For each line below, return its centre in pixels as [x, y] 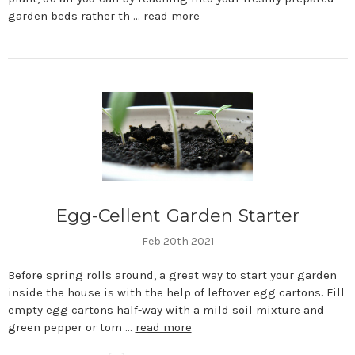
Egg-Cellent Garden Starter [177, 216]
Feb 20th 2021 [177, 242]
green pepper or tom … [71, 328]
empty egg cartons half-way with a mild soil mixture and [166, 310]
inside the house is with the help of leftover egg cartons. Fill [176, 293]
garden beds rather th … [75, 16]
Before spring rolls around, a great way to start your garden [172, 275]
